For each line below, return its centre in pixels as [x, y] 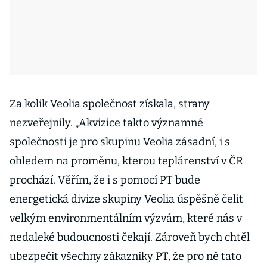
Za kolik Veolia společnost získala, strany [110, 104]
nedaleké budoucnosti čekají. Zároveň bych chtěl [130, 237]
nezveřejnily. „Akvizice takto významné [106, 123]
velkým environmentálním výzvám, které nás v [126, 218]
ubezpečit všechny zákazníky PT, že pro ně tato [125, 256]
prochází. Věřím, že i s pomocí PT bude [105, 180]
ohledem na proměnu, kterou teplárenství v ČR [126, 161]
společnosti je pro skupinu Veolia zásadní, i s [120, 142]
